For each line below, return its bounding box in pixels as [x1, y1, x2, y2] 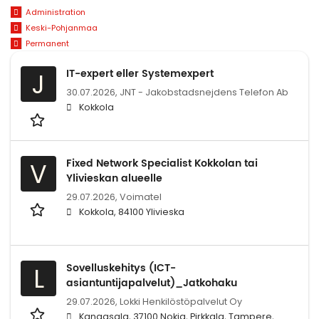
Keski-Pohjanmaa [25, 22, 98, 34]
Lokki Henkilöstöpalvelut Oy [120, 295, 242, 308]
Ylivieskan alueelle [66, 169, 162, 187]
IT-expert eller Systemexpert [66, 65, 214, 82]
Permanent [25, 37, 69, 49]
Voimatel [120, 190, 162, 203]
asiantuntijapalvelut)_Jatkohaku [66, 274, 237, 291]
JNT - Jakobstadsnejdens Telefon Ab [120, 85, 288, 98]
